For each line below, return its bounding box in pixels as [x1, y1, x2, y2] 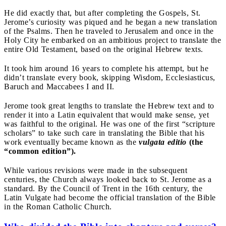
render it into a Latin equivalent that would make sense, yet [4, 110, 209, 119]
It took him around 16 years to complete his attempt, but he [4, 64, 208, 73]
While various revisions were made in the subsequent [4, 165, 187, 175]
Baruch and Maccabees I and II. [4, 82, 115, 91]
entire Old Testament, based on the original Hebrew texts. [4, 44, 203, 53]
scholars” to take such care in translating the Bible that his [4, 128, 205, 137]
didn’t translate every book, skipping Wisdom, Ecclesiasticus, [4, 73, 215, 82]
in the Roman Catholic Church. [4, 202, 112, 211]
